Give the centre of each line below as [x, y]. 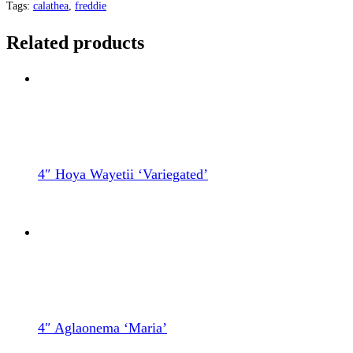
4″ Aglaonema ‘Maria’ [102, 327]
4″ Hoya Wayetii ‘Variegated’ [123, 174]
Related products [75, 43]
